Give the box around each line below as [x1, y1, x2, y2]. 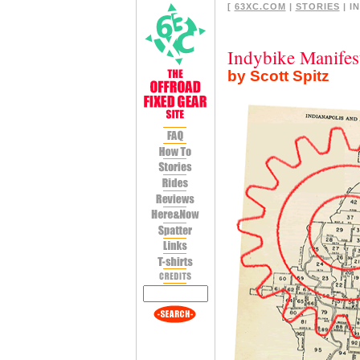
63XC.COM [234, 2, 286, 11]
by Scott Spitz [227, 67, 329, 84]
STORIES [295, 2, 340, 11]
